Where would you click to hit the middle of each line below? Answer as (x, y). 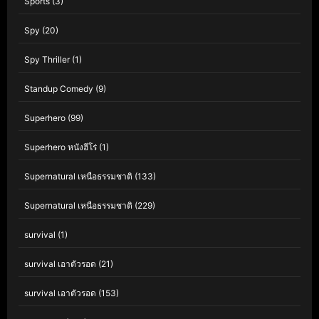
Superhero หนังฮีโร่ (61, 147)
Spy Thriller (47, 60)
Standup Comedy (59, 89)
